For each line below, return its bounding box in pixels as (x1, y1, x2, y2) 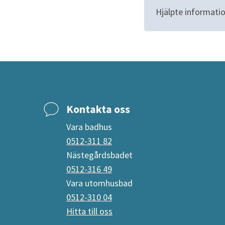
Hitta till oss (66, 205, 113, 217)
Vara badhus (66, 121, 112, 133)
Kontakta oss (66, 102, 130, 117)
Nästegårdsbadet (66, 149, 133, 161)
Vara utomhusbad (66, 177, 133, 189)
